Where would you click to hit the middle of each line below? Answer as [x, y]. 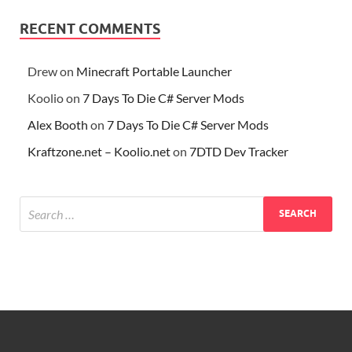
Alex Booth [58, 124]
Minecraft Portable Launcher [154, 71]
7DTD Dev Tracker [239, 151]
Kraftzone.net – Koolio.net [99, 151]
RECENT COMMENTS [90, 28]
